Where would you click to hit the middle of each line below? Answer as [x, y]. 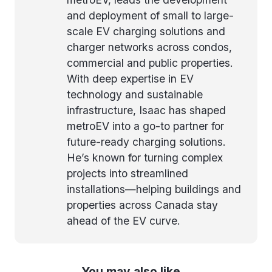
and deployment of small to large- [150, 15]
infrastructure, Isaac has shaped [146, 110]
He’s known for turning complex [145, 157]
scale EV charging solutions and [146, 31]
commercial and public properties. [150, 63]
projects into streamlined [127, 173]
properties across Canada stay [142, 205]
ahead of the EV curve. [124, 220]
